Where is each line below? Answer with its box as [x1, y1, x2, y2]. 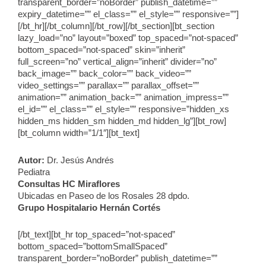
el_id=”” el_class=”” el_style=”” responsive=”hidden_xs [18, 104, 229, 115]
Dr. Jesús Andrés [45, 155, 114, 165]
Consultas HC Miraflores [18, 179, 120, 189]
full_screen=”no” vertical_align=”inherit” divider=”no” [18, 57, 217, 67]
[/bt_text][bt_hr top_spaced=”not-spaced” [18, 230, 175, 240]
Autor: [18, 155, 45, 165]
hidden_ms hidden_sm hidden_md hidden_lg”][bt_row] [18, 116, 226, 126]
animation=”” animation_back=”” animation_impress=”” [18, 93, 229, 103]
